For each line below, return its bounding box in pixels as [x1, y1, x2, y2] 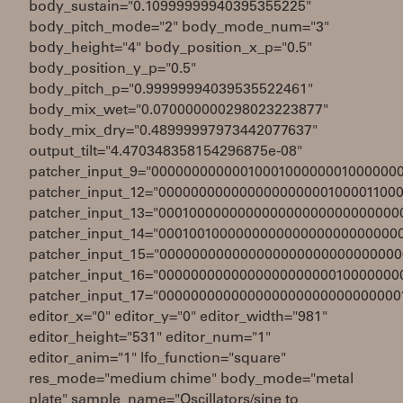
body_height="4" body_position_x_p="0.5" [29, 41, 312, 56]
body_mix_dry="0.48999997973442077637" [29, 124, 318, 139]
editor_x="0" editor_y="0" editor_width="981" [29, 310, 327, 325]
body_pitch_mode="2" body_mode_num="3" [29, 21, 329, 35]
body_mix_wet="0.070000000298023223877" [29, 103, 328, 118]
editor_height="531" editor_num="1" [29, 331, 271, 345]
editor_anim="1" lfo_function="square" [29, 352, 286, 366]
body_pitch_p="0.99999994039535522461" [29, 83, 313, 97]
